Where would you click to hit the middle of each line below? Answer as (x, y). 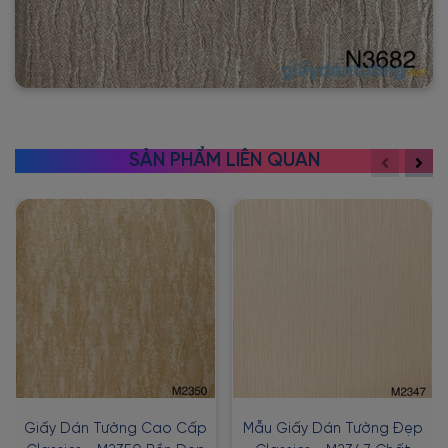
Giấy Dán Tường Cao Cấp (115, 428)
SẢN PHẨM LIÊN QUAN (224, 160)
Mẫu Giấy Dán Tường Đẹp (332, 428)
